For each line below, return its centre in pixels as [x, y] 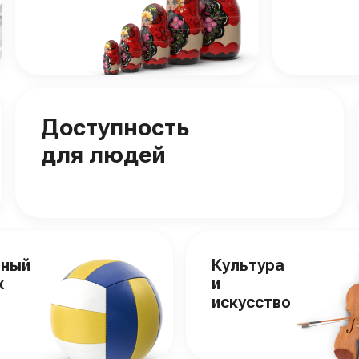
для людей [103, 154]
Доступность [115, 127]
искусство [251, 302]
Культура [248, 265]
